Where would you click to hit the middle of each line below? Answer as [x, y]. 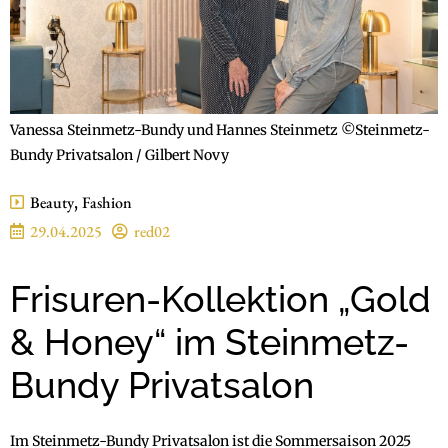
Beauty [52, 202]
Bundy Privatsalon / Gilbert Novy [119, 154]
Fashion [107, 202]
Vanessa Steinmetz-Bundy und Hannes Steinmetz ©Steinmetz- [220, 129]
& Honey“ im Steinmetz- [209, 341]
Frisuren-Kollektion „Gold [220, 298]
